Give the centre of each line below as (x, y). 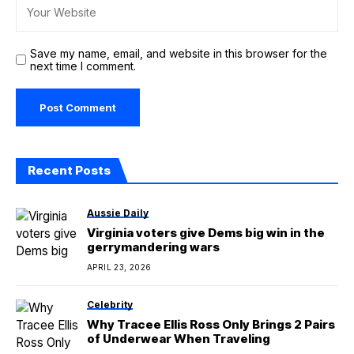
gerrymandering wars (153, 247)
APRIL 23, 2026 (119, 267)
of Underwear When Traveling (179, 339)
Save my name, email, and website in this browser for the (179, 54)
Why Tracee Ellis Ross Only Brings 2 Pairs (211, 325)
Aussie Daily (118, 213)
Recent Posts (69, 171)
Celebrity (110, 305)
